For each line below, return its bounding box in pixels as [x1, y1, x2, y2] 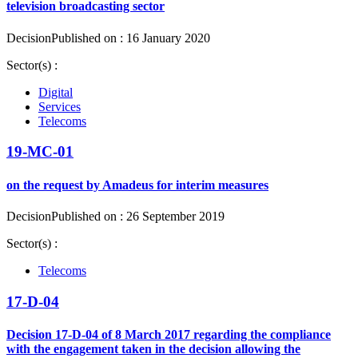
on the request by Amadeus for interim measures [6, 177, 268, 192]
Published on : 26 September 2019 [51, 209, 225, 223]
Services [38, 99, 81, 113]
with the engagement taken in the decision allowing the [6, 341, 300, 356]
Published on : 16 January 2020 [51, 30, 210, 45]
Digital [38, 85, 73, 99]
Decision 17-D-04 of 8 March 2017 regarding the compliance [6, 327, 331, 341]
